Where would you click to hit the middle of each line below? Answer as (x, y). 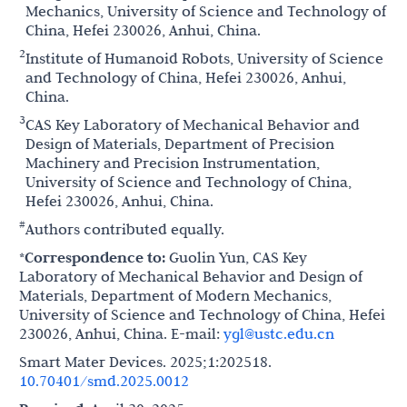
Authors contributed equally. (125, 229)
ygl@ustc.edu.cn (279, 333)
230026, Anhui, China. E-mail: (121, 333)
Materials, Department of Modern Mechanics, (175, 295)
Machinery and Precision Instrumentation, (173, 163)
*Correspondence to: (92, 258)
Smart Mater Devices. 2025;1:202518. (145, 362)
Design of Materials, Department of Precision (180, 144)
